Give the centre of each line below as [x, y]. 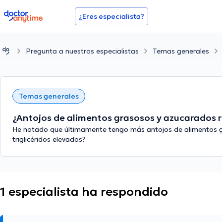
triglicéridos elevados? [49, 139]
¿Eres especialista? [111, 16]
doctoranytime [31, 14]
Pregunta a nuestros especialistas [82, 51]
